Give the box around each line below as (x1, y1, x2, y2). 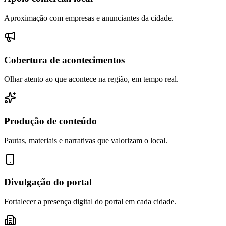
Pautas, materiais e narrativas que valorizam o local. (4, 136, 167, 145)
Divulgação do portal (4, 177, 92, 188)
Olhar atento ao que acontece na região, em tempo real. (4, 75, 179, 84)
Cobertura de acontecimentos (4, 54, 125, 65)
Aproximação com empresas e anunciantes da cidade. (4, 13, 174, 22)
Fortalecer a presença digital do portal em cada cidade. (4, 197, 176, 206)
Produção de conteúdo (4, 116, 97, 127)
